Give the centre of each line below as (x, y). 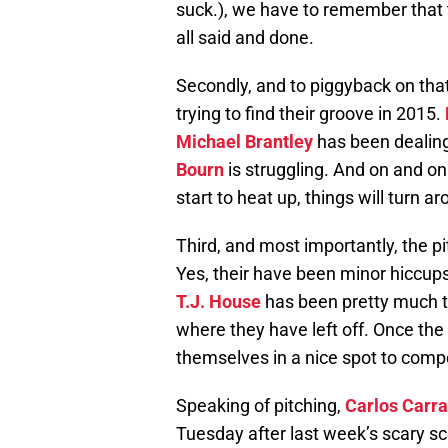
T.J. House (218, 302)
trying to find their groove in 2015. (310, 114)
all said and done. (245, 38)
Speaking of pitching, (260, 406)
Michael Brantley (244, 142)
